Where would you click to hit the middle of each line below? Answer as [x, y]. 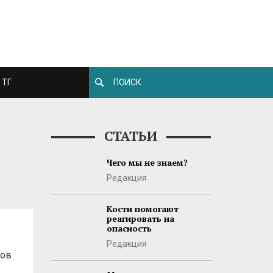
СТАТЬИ [131, 136]
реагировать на [140, 218]
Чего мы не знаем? [147, 162]
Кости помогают [142, 209]
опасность [129, 228]
